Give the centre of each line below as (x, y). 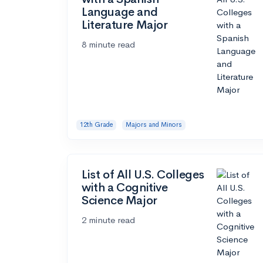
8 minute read (108, 45)
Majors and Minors (154, 125)
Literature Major (125, 25)
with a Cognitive (125, 188)
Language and (120, 12)
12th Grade (96, 125)
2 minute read (108, 220)
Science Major (119, 201)
